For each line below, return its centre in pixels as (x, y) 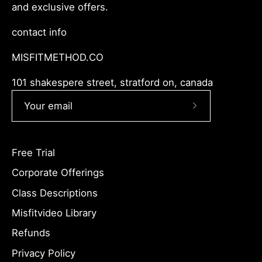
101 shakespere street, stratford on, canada (112, 82)
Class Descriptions (55, 193)
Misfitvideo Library (54, 213)
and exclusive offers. (60, 7)
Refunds (31, 233)
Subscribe (217, 113)
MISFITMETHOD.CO (58, 57)
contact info (39, 32)
